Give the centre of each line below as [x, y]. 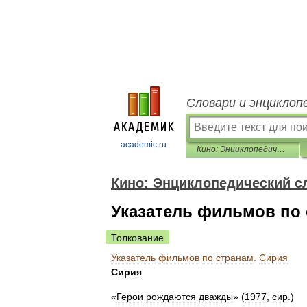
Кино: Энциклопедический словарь [281, 149]
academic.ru [144, 145]
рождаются [171, 297]
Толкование [137, 238]
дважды [216, 297]
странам [235, 258]
